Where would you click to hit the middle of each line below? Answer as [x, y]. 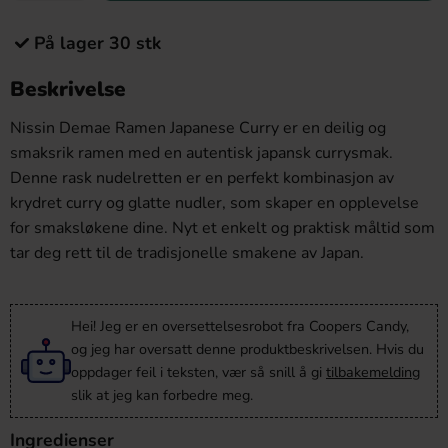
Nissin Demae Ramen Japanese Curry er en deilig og [198, 128]
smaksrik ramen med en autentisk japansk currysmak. [201, 153]
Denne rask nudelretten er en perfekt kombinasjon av [202, 178]
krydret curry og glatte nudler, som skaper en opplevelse [214, 203]
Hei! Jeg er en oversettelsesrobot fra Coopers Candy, [240, 326]
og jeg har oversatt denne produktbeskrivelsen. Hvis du [247, 349]
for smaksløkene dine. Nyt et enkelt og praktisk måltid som [222, 228]
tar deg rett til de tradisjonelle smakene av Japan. [187, 253]
